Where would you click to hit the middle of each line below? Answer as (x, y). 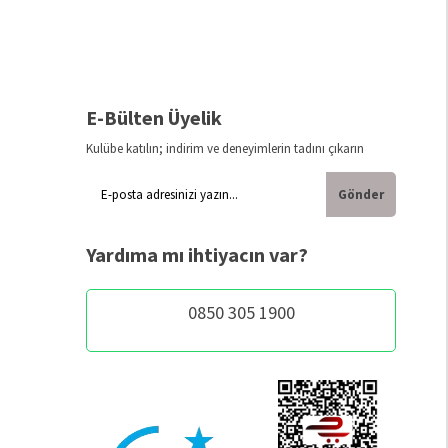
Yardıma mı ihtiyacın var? (197, 255)
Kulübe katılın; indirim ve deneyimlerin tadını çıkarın (225, 149)
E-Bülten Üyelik (154, 118)
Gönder (361, 195)
